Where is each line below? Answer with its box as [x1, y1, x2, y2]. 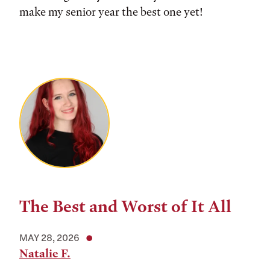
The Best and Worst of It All [19, 197, 231, 216]
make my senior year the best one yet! [19, 5, 203, 19]
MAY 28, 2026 [19, 232, 80, 243]
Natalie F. [19, 246, 71, 260]
